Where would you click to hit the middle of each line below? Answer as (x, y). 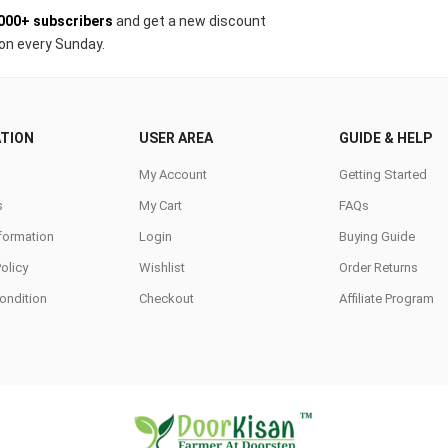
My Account (173, 174)
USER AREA (176, 137)
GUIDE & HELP (385, 137)
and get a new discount (189, 20)
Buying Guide (377, 236)
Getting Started (383, 174)
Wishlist (162, 267)
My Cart (160, 205)
